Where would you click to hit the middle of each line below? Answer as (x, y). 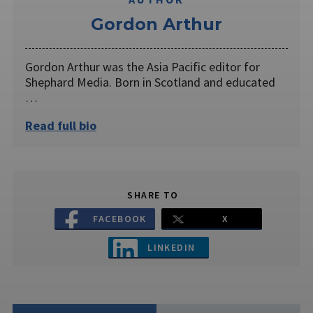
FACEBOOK (120, 218)
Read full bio (61, 126)
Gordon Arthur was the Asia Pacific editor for (143, 67)
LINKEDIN (172, 247)
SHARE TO (153, 195)
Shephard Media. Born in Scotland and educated (150, 82)
